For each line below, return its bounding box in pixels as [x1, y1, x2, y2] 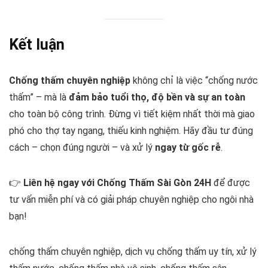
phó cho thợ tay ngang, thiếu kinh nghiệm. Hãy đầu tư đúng [9, 124, 253, 136]
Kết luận [9, 35, 65, 53]
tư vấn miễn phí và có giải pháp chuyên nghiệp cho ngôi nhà [9, 193, 254, 205]
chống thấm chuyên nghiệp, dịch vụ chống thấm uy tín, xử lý [9, 245, 257, 257]
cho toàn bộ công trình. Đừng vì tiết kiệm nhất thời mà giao [9, 108, 255, 120]
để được [211, 176, 250, 188]
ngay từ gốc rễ [155, 141, 221, 153]
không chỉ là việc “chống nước [130, 74, 258, 86]
